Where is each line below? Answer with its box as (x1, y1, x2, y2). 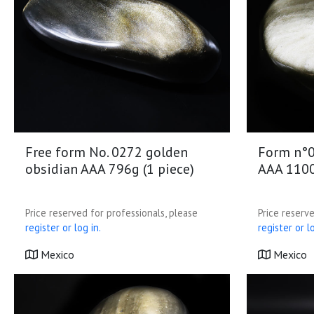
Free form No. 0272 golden (25, 143, 188, 161)
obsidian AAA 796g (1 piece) (25, 160, 194, 178)
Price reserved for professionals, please (25, 206, 198, 219)
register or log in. (25, 221, 101, 234)
